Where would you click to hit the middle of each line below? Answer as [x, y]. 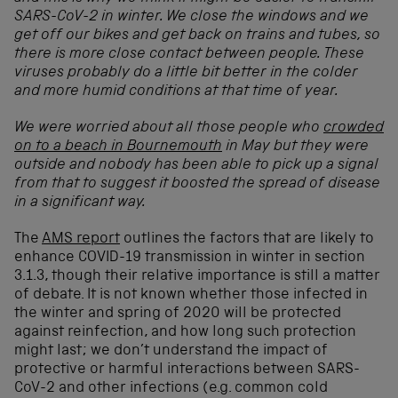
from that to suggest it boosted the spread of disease [197, 185]
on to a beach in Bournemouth [118, 147]
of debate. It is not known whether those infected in [191, 296]
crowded [354, 129]
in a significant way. [80, 203]
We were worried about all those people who [169, 129]
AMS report [81, 240]
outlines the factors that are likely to [247, 240]
